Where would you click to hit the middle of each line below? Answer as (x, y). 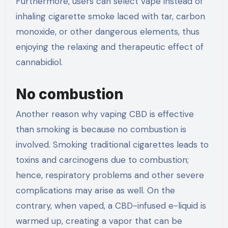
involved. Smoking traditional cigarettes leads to (112, 145)
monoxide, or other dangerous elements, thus (107, 31)
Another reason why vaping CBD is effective (105, 114)
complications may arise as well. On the (95, 191)
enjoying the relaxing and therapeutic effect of (109, 47)
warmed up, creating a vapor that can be (99, 221)
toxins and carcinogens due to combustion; (102, 160)
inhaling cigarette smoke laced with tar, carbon (110, 16)
